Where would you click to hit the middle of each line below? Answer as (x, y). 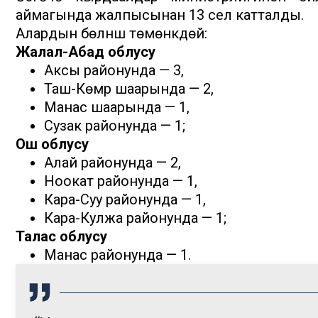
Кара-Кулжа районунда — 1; (135, 218)
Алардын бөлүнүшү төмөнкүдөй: (111, 34)
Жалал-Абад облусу (86, 52)
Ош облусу (52, 144)
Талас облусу (61, 237)
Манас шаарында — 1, (117, 108)
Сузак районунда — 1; (115, 126)
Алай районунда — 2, (113, 163)
